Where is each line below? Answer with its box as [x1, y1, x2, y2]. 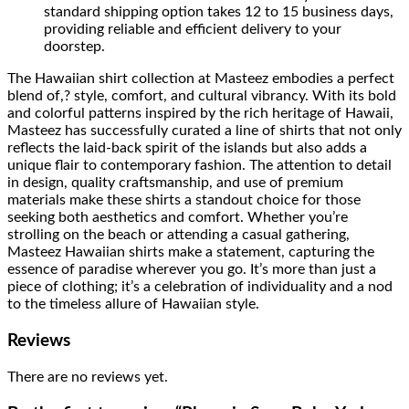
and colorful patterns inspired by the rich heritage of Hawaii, [7, 106, 393, 121]
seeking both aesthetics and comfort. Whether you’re [7, 210, 348, 225]
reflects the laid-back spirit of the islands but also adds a [7, 141, 367, 156]
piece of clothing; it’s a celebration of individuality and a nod [7, 279, 393, 295]
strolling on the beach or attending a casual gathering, [7, 227, 350, 243]
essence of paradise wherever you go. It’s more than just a [7, 262, 376, 278]
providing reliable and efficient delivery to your [44, 22, 341, 37]
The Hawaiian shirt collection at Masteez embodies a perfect [7, 71, 394, 87]
